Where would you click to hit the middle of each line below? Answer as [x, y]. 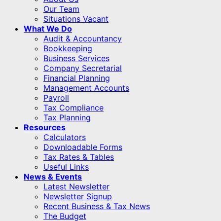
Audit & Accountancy [83, 38]
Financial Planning [77, 78]
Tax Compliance [74, 107]
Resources [45, 127]
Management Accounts [86, 88]
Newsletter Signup [78, 196]
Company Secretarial [83, 68]
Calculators [65, 137]
